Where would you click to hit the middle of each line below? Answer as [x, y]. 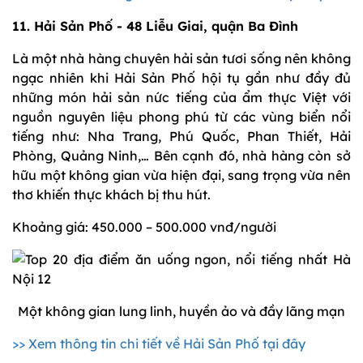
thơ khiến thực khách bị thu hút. [111, 195]
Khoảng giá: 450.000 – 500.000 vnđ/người [144, 227]
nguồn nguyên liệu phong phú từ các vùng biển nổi [181, 117]
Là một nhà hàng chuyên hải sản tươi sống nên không [181, 59]
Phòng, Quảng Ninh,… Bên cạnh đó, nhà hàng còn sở [181, 156]
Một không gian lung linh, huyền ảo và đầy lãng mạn [181, 312]
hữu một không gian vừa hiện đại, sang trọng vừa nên [181, 175]
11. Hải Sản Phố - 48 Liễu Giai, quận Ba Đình [155, 26]
